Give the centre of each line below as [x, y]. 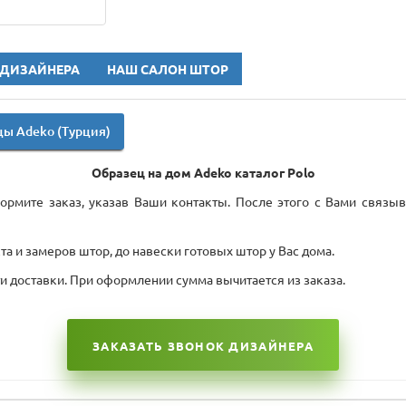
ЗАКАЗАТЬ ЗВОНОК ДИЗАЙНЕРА [203, 346]
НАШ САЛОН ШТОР [168, 70]
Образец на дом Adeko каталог [189, 174]
